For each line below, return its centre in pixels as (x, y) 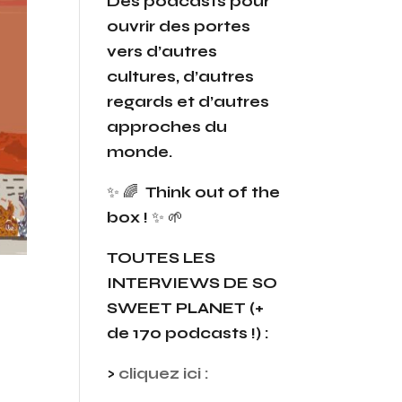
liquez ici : (170, 373)
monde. (142, 152)
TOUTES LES (162, 258)
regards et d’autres (188, 101)
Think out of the (213, 192)
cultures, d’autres (181, 76)
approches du (167, 127)
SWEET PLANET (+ (186, 308)
